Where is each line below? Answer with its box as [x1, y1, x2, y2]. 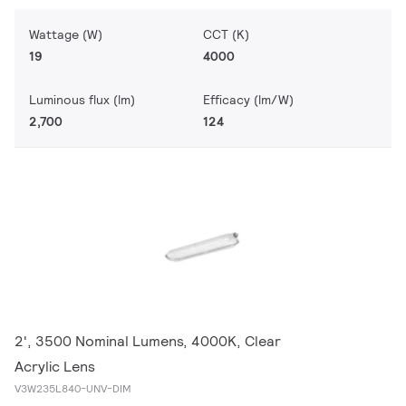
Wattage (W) [29, 26, 102, 43]
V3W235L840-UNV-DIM [14, 382, 131, 395]
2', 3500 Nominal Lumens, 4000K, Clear [14, 332, 281, 351]
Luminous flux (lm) [29, 92, 135, 108]
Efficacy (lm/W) [203, 92, 294, 108]
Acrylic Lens [14, 357, 95, 376]
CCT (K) [203, 26, 249, 43]
